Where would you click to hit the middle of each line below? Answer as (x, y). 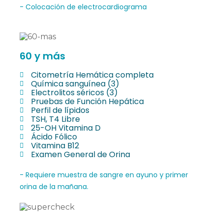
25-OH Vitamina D (66, 128)
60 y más (42, 56)
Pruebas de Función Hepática (87, 101)
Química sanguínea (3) (75, 83)
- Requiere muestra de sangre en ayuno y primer (104, 175)
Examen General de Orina (80, 154)
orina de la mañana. (54, 186)
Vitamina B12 (55, 145)
